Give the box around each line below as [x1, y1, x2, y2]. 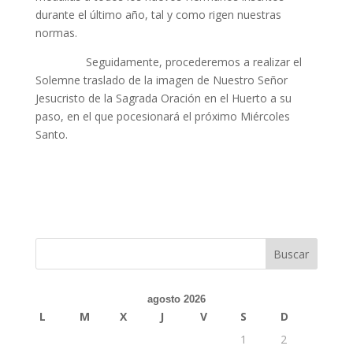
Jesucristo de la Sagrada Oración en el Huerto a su [35, 91, 292, 106]
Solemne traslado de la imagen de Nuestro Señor [35, 72, 288, 87]
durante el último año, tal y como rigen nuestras [35, 7, 281, 22]
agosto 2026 [147, 293, 206, 305]
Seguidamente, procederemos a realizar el [35, 54, 302, 69]
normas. [35, 25, 77, 40]
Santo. [35, 127, 68, 142]
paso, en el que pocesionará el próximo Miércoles [35, 109, 290, 124]
